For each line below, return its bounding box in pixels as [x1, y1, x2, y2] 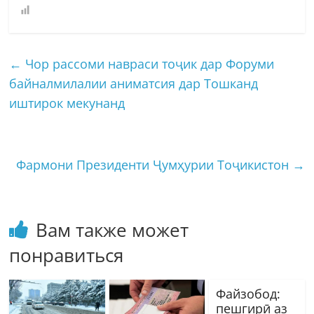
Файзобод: [215, 285, 280, 302]
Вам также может [36, 217, 189, 243]
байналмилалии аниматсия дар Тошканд [9, 74, 259, 92]
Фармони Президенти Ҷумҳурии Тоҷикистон [15, 156, 292, 173]
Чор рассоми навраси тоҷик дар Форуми [22, 55, 275, 72]
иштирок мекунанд [9, 94, 125, 111]
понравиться [9, 242, 124, 268]
